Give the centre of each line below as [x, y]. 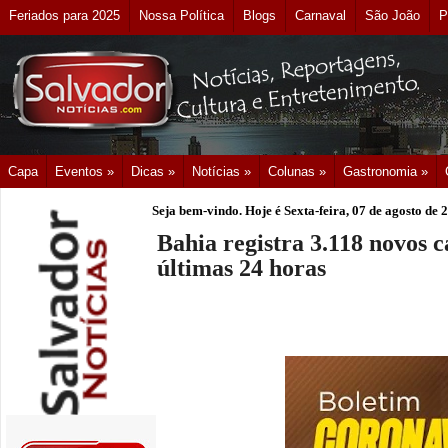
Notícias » [221, 171]
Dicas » [153, 171]
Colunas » [297, 171]
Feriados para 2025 [64, 15]
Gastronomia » [385, 171]
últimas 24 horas [241, 268]
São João [392, 15]
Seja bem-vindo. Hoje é [218, 210]
